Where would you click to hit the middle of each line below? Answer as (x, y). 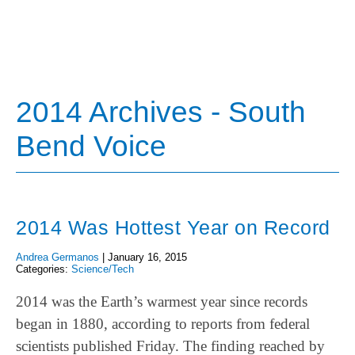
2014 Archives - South (161, 112)
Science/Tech (103, 269)
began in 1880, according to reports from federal (163, 323)
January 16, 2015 (147, 258)
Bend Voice (91, 146)
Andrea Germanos (57, 258)
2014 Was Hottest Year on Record (173, 228)
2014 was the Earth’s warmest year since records (162, 301)
